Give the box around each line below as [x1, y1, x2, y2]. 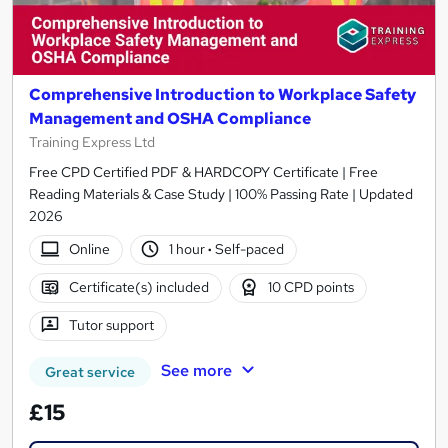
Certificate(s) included [68, 278, 209, 297]
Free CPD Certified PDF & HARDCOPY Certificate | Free [29, 162, 378, 181]
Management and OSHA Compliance [29, 107, 311, 129]
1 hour [169, 240, 209, 259]
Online [68, 240, 110, 259]
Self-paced [212, 240, 285, 259]
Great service [45, 362, 135, 381]
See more [160, 359, 232, 381]
